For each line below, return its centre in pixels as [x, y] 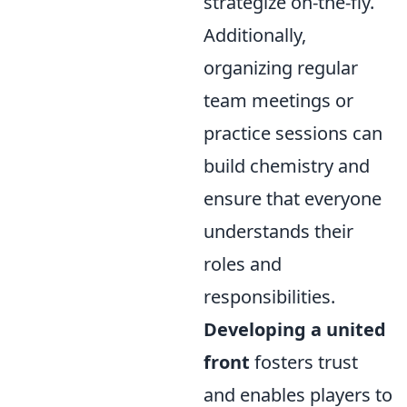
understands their [278, 232]
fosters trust [304, 362]
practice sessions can [293, 134]
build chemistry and [287, 166]
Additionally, [255, 35]
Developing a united [295, 330]
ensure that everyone [293, 199]
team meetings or [278, 101]
